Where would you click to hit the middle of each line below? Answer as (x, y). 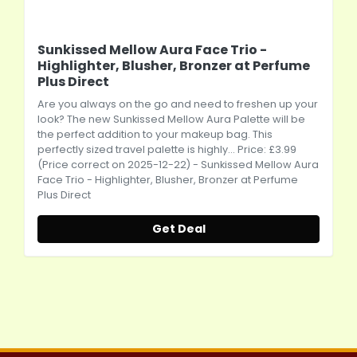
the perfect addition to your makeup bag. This (155, 134)
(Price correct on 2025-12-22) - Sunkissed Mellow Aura (178, 164)
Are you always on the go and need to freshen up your (178, 104)
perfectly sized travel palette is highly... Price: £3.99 (167, 149)
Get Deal (178, 228)
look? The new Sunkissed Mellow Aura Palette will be (171, 119)
